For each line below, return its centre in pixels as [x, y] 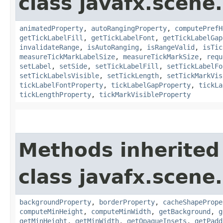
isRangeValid [171, 47]
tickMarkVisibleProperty [145, 94]
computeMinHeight [51, 211]
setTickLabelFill [127, 66]
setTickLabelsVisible [59, 75]
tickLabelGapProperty [151, 85]
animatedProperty [51, 28]
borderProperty [127, 202]
